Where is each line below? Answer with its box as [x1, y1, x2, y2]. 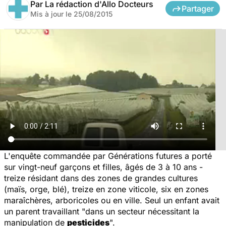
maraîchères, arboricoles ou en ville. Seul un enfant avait [4, 195, 219, 205]
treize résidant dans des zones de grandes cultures [4, 173, 198, 183]
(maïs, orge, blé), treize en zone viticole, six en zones [4, 184, 208, 194]
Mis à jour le [30, 9, 74, 18]
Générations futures [108, 150, 182, 161]
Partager [182, 3, 214, 14]
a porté [182, 150, 212, 161]
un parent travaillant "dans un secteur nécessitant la [4, 206, 199, 216]
